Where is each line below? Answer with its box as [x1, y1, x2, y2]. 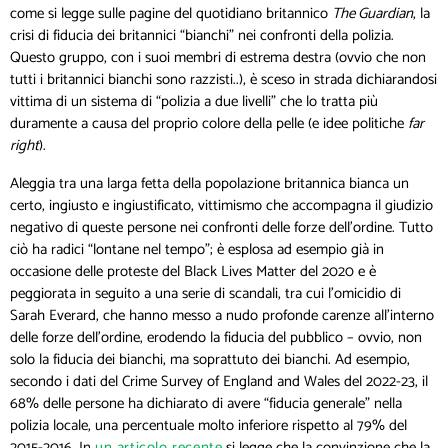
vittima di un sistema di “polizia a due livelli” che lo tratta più [10, 88, 378, 114]
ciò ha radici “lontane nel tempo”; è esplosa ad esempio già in [10, 236, 384, 262]
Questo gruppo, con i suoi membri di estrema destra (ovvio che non [10, 44, 426, 70]
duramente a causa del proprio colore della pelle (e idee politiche [10, 110, 408, 136]
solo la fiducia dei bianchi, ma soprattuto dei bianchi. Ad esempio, [10, 346, 410, 372]
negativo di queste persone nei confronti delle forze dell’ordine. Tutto [10, 214, 433, 240]
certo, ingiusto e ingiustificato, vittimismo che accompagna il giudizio [10, 192, 433, 218]
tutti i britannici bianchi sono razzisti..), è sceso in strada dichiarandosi [10, 66, 437, 92]
